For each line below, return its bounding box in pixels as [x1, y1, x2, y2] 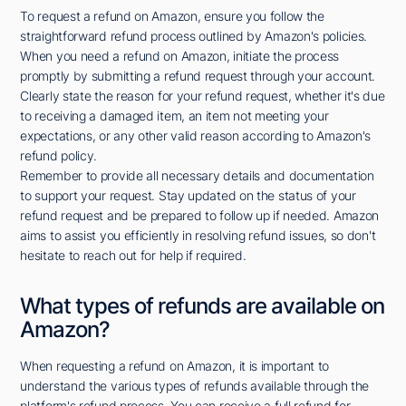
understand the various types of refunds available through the [20, 378, 370, 394]
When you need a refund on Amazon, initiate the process [20, 48, 340, 64]
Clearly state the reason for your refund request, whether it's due [20, 88, 385, 104]
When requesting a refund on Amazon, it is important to [20, 358, 330, 374]
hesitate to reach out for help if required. [20, 247, 246, 264]
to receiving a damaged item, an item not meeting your [20, 108, 329, 124]
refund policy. [20, 148, 98, 164]
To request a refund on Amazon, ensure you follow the [20, 8, 324, 24]
